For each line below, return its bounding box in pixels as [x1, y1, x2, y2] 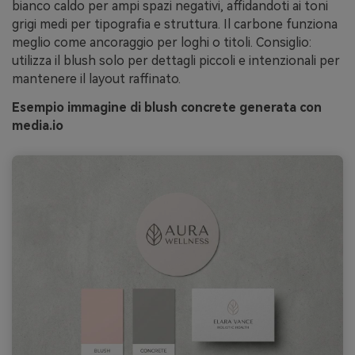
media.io [12, 118, 63, 134]
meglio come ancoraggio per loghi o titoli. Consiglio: [12, 35, 311, 51]
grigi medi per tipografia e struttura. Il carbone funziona [12, 17, 338, 32]
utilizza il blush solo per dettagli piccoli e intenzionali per [12, 53, 340, 69]
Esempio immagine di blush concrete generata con [12, 100, 322, 116]
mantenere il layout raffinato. [12, 71, 181, 87]
